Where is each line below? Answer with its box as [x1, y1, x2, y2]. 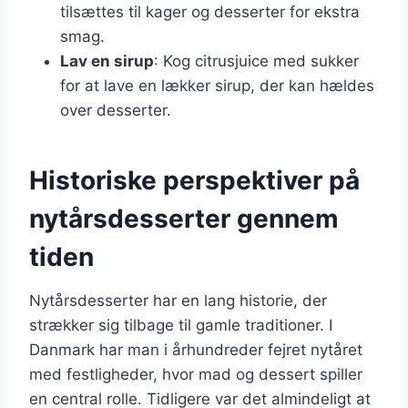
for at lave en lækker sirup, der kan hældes [60, 76, 374, 95]
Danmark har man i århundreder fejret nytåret [29, 340, 362, 359]
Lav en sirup [60, 51, 154, 70]
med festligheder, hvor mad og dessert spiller [29, 364, 362, 383]
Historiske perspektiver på [29, 164, 360, 196]
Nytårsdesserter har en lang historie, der [29, 291, 327, 310]
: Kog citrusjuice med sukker [154, 51, 359, 70]
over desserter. [60, 100, 171, 119]
